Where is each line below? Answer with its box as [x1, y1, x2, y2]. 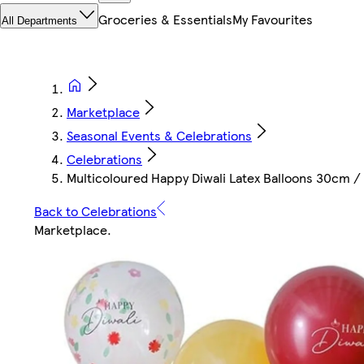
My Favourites [232, 10, 313, 29]
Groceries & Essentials [98, 10, 232, 29]
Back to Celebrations [34, 201, 157, 221]
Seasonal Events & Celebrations [67, 126, 252, 145]
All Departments [2, 15, 77, 28]
